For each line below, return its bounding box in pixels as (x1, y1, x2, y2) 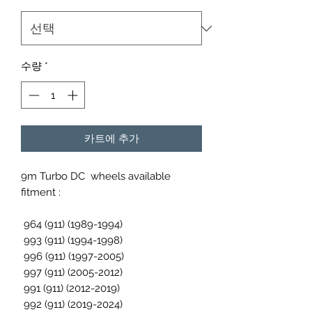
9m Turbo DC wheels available (21, 169, 171, 182)
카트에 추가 (84, 132, 139, 145)
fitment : (21, 185, 61, 198)
